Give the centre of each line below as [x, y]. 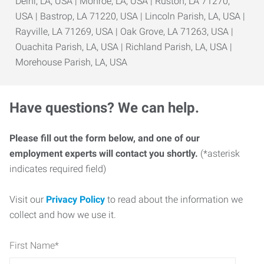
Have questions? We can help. [104, 108]
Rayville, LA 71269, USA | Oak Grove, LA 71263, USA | [124, 32]
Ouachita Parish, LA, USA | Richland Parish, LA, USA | [124, 47]
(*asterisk [219, 154]
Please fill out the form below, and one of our [105, 138]
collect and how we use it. [63, 215]
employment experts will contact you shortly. [104, 154]
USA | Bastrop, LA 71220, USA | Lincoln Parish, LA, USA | [130, 16]
